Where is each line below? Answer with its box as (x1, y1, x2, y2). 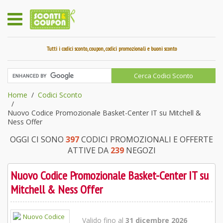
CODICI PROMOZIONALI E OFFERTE (79, 134, 213, 145)
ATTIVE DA (67, 145, 111, 156)
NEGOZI (123, 145, 156, 156)
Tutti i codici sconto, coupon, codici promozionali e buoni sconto (46, 45, 177, 52)
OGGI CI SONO (10, 134, 66, 145)
